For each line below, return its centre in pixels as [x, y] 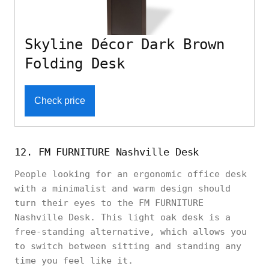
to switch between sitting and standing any [128, 246]
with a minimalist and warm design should [122, 188]
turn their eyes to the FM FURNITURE [109, 203]
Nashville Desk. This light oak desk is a [122, 217]
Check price [60, 100]
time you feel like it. [74, 260]
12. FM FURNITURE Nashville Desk [107, 152]
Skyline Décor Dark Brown [125, 44]
